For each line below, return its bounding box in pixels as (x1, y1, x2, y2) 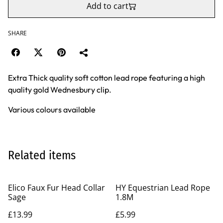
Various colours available (8, 105, 96, 114)
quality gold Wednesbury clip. (8, 85, 111, 95)
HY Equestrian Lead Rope (115, 182, 210, 193)
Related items (8, 148, 76, 162)
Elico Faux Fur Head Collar (8, 182, 105, 193)
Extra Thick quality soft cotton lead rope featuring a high (8, 73, 205, 83)
